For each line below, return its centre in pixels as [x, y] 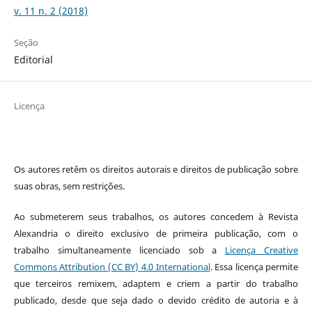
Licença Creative [262, 250]
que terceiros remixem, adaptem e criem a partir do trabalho [156, 284]
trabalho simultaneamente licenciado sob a [119, 250]
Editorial [33, 60]
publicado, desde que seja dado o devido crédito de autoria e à [156, 301]
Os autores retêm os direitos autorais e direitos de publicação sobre [156, 170]
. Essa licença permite [254, 267]
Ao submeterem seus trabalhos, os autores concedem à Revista [156, 217]
